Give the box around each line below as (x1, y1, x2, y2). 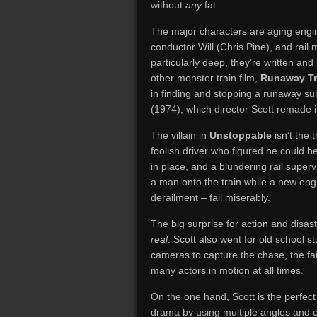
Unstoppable (209, 129, 275, 141)
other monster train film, (151, 72, 260, 83)
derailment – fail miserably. (151, 192, 270, 203)
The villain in (151, 129, 209, 141)
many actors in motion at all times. (151, 265, 304, 276)
